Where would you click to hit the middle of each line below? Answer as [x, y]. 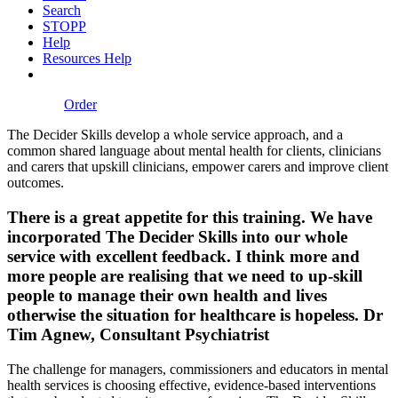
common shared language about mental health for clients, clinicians [194, 151]
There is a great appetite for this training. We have [190, 218]
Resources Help [87, 59]
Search [62, 11]
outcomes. [36, 183]
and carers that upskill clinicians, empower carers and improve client [198, 167]
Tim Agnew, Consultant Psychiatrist [138, 335]
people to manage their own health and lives [167, 296]
